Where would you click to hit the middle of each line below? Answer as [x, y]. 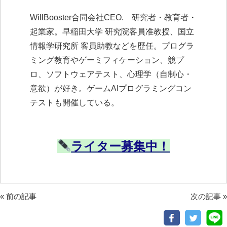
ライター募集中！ [121, 146]
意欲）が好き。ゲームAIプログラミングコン [111, 88]
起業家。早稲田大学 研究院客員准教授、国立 [112, 32]
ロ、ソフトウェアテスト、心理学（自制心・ [111, 74]
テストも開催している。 [75, 103]
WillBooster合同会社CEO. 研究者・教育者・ [113, 17]
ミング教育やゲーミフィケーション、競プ [107, 60]
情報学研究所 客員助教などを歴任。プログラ [112, 46]
